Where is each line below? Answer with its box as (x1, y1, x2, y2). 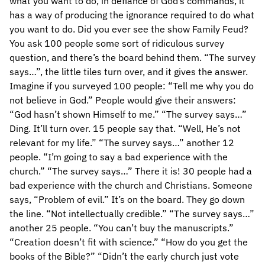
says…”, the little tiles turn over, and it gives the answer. (9, 66, 248, 77)
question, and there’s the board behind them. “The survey (9, 51, 256, 63)
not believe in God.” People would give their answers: (9, 94, 236, 106)
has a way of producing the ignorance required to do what (9, 9, 254, 21)
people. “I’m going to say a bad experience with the (9, 151, 228, 163)
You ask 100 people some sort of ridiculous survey (9, 37, 224, 49)
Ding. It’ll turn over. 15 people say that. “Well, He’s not (9, 122, 241, 134)
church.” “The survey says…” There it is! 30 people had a (9, 165, 252, 177)
